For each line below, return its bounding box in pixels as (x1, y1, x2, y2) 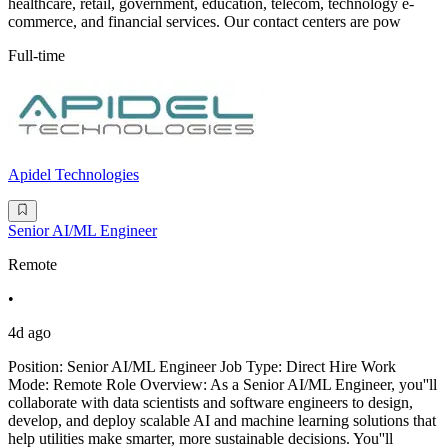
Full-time (8, 47, 65, 65)
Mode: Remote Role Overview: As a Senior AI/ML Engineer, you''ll (8, 376, 437, 394)
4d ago (8, 324, 51, 342)
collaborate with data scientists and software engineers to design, (8, 394, 413, 412)
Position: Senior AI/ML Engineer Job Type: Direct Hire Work (8, 358, 396, 376)
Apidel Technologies (8, 166, 139, 184)
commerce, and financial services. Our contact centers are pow (8, 13, 401, 31)
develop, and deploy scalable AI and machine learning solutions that (8, 412, 436, 430)
